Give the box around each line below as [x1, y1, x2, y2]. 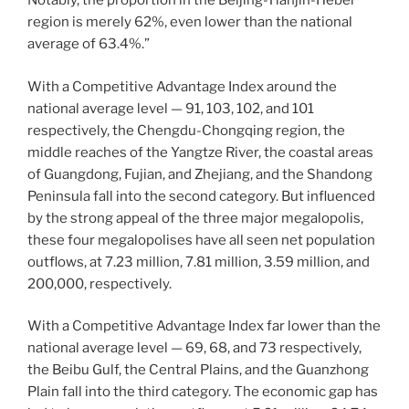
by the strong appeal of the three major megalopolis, [27, 209, 363, 226]
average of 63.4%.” [27, 36, 150, 52]
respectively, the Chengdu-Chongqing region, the [27, 121, 345, 139]
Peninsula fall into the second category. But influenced [27, 187, 375, 204]
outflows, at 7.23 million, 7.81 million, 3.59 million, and [27, 253, 370, 270]
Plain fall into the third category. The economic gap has [27, 383, 378, 400]
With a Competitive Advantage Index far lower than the [27, 318, 381, 334]
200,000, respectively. [27, 275, 172, 292]
